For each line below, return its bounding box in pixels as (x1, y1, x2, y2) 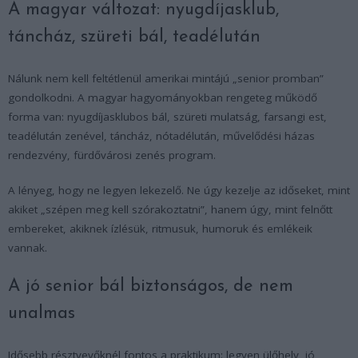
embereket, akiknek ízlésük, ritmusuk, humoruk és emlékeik (8, 221, 312, 236)
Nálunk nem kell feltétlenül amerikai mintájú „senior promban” (8, 70, 324, 86)
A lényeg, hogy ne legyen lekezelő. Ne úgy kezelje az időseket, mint (8, 182, 350, 197)
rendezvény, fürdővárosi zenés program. (8, 147, 216, 162)
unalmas (8, 304, 75, 323)
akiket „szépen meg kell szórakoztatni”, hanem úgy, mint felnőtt (8, 201, 332, 217)
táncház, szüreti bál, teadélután (8, 27, 261, 46)
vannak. (8, 240, 47, 255)
